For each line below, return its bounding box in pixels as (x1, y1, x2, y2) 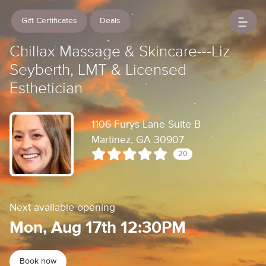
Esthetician (9, 81, 83, 97)
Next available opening (9, 202, 115, 213)
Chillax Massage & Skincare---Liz (9, 44, 230, 60)
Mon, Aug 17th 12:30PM (9, 220, 186, 236)
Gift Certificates (21, 17, 77, 25)
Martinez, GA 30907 (91, 135, 184, 145)
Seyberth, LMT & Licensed (9, 62, 186, 78)
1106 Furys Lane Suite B (91, 119, 201, 130)
